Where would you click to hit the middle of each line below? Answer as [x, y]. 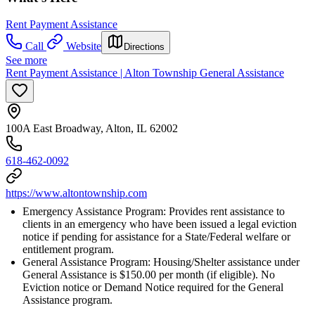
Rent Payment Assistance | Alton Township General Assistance [145, 73]
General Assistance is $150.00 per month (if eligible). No [149, 275]
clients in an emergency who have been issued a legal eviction [160, 224]
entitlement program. [68, 250]
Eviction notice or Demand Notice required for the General [153, 288]
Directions [144, 47]
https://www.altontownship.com [76, 193]
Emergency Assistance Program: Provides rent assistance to [154, 212]
